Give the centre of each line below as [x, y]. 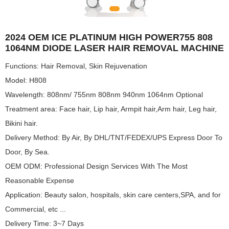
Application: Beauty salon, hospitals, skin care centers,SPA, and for [113, 194]
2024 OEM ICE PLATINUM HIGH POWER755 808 [109, 37]
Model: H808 [26, 80]
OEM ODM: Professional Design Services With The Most [96, 166]
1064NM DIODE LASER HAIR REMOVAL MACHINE [114, 48]
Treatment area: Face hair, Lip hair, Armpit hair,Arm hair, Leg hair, [111, 109]
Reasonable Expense [40, 180]
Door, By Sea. [27, 152]
